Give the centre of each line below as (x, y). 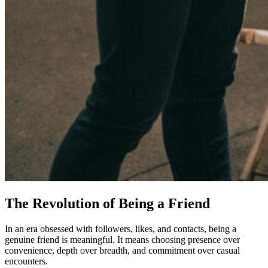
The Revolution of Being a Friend (107, 203)
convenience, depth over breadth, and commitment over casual (122, 250)
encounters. (26, 261)
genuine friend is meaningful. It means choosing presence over (122, 239)
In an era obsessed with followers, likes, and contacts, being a (121, 229)
